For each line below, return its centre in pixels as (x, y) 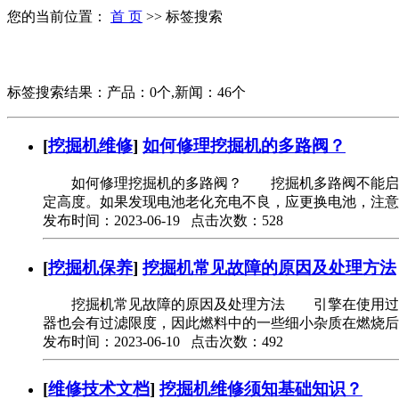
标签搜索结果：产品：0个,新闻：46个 (126, 92)
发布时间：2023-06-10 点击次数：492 (163, 342)
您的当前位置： (59, 16)
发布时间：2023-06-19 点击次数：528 (163, 220)
